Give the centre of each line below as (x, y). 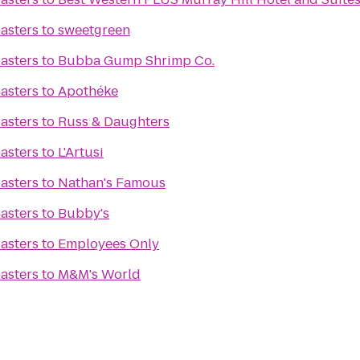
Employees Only (108, 244)
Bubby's (84, 213)
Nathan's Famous (112, 183)
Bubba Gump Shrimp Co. (136, 61)
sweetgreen (94, 30)
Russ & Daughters (114, 122)
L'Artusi (81, 152)
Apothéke (88, 91)
